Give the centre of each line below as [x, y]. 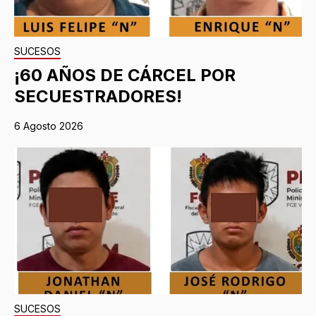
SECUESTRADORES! [98, 96]
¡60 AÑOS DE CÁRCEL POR [125, 75]
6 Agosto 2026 [49, 126]
